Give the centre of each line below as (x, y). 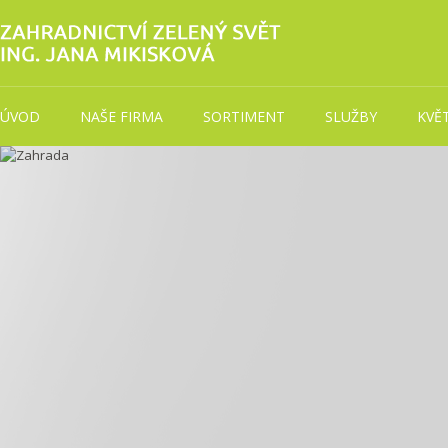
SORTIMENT (243, 116)
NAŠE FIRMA (121, 116)
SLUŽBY (350, 116)
